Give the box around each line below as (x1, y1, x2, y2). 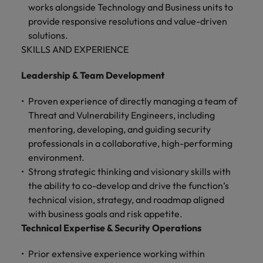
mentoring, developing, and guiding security (28, 123, 211, 135)
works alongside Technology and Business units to (28, 1, 233, 13)
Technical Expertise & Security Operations (21, 222, 201, 234)
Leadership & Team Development (21, 69, 164, 81)
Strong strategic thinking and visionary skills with (28, 166, 231, 177)
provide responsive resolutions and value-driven (28, 15, 227, 27)
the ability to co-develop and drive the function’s (28, 180, 229, 191)
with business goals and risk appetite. (28, 208, 183, 220)
